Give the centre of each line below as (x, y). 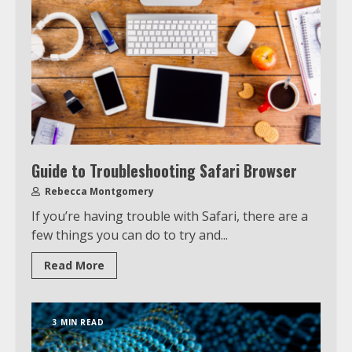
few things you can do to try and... (130, 235)
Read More (74, 265)
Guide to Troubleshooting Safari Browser (164, 170)
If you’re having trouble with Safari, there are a (170, 216)
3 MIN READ (78, 322)
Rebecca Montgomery (98, 191)
